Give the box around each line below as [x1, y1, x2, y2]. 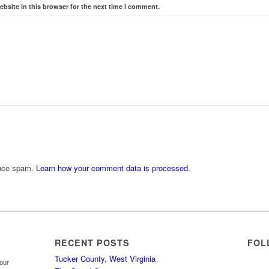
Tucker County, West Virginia [54, 253, 156, 265]
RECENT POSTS [54, 237, 130, 249]
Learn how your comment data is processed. [36, 162, 190, 174]
